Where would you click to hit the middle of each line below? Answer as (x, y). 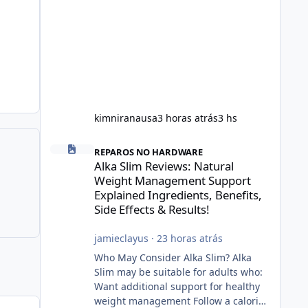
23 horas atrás (189, 239)
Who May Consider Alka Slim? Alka (173, 258)
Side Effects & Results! (152, 210)
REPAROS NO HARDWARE (148, 152)
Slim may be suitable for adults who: (178, 272)
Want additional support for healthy (177, 287)
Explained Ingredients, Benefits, (178, 195)
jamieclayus (121, 239)
